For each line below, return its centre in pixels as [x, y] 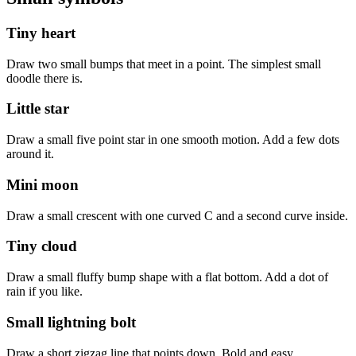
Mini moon [43, 184]
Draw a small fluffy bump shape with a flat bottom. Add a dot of [167, 277]
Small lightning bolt [71, 322]
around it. [30, 154]
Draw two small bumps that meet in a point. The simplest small [164, 64]
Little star [38, 109]
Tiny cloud [42, 246]
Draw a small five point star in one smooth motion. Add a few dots [173, 140]
